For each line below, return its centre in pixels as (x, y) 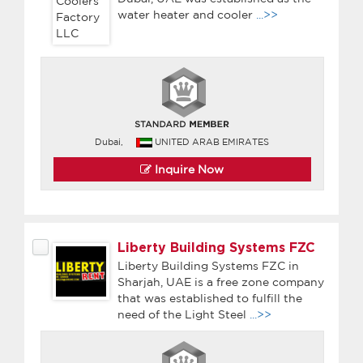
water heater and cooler (187, 14)
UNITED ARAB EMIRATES (212, 141)
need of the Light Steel (184, 314)
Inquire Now (188, 169)
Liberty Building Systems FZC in (208, 265)
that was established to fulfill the (210, 298)
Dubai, (109, 141)
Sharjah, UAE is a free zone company (221, 282)
